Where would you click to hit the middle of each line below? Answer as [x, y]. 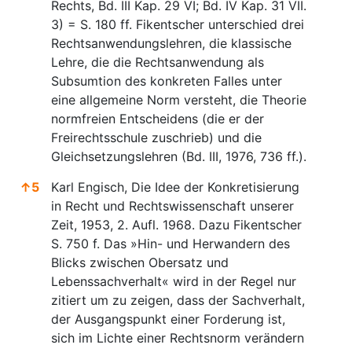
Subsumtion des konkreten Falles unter [167, 81]
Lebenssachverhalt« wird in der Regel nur [174, 281]
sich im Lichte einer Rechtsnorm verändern [178, 337]
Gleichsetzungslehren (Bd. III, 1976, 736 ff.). [179, 156]
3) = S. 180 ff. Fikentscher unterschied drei [178, 24]
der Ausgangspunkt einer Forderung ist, [168, 319]
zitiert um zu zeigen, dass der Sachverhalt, [178, 300]
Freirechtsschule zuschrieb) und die [156, 137]
